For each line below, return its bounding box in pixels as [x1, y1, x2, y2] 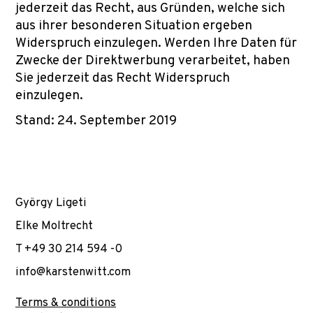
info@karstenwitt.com [15, 265, 131, 279]
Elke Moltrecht [15, 219, 93, 233]
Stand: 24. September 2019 [15, 112, 177, 129]
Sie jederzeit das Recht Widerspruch [15, 70, 230, 87]
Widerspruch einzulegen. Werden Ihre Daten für [15, 35, 297, 52]
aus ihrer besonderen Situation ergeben [15, 17, 252, 34]
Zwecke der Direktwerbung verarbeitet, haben [15, 52, 290, 69]
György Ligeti [15, 196, 87, 210]
